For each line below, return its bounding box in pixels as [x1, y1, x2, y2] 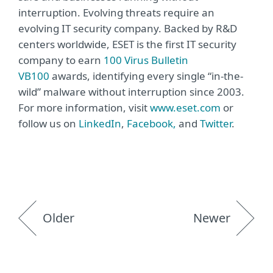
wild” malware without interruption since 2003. [18, 85, 244, 99]
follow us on [18, 116, 79, 130]
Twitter [200, 116, 232, 130]
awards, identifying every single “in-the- [49, 69, 243, 83]
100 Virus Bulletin [104, 53, 188, 67]
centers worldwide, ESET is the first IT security [18, 37, 236, 51]
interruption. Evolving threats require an [18, 5, 214, 19]
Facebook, [127, 116, 179, 130]
